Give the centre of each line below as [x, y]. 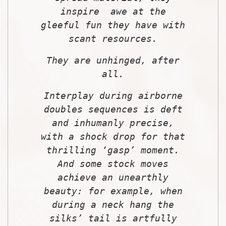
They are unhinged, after [113, 60]
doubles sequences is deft [113, 109]
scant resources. [113, 38]
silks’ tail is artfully [113, 218]
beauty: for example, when [113, 191]
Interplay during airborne [113, 95]
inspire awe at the [113, 11]
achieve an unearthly [113, 177]
